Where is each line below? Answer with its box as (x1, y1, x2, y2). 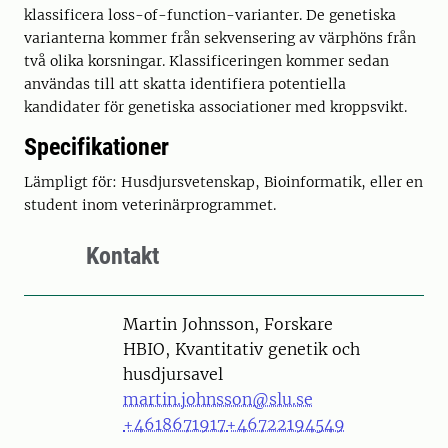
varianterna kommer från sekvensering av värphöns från (24, 29, 416, 48)
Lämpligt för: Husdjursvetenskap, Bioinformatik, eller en (24, 173, 423, 192)
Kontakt (86, 242, 159, 271)
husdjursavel (123, 364, 223, 385)
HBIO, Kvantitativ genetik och (123, 339, 360, 360)
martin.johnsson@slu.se (123, 389, 313, 410)
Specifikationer (24, 133, 169, 162)
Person (80, 313, 134, 334)
